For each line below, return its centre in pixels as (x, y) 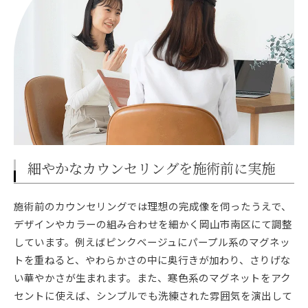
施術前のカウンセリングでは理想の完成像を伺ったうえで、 (153, 206)
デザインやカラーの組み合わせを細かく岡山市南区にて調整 (153, 223)
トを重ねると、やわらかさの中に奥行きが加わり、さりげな (152, 259)
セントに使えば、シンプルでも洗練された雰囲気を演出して (153, 295)
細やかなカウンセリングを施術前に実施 (151, 169)
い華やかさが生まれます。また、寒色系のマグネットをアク (152, 277)
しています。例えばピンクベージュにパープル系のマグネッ (152, 241)
